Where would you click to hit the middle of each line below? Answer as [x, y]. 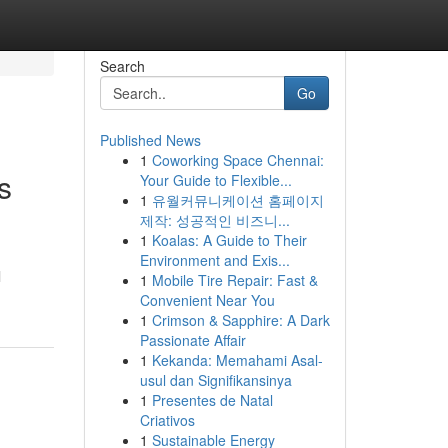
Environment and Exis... [214, 260]
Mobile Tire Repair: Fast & [234, 280]
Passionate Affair [192, 340]
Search [122, 66]
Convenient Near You [207, 300]
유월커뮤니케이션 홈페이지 [237, 200]
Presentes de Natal [212, 400]
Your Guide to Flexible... [215, 180]
